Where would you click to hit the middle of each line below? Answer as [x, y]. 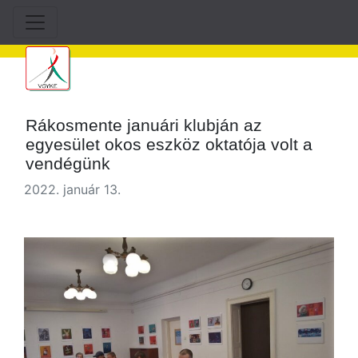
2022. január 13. [72, 189]
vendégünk [68, 163]
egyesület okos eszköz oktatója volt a [169, 144]
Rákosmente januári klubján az [144, 125]
